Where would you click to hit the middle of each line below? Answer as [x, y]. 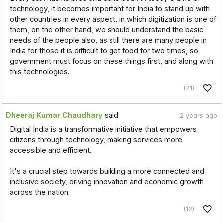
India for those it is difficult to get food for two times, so [104, 51]
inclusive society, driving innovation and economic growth [107, 182]
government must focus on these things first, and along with [111, 61]
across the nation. [40, 192]
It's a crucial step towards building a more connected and [107, 171]
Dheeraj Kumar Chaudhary [55, 116]
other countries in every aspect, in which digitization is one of [113, 19]
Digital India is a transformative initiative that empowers [103, 130]
